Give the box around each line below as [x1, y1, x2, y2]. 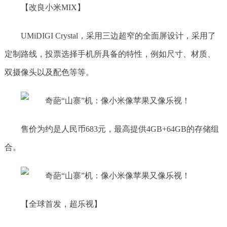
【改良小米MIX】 [20, 3, 85, 12]
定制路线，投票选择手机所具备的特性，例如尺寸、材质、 [4, 50, 215, 58]
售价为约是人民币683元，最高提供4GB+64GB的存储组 [20, 125, 219, 133]
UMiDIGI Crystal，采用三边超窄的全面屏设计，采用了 [20, 31, 216, 40]
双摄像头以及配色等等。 [4, 68, 94, 77]
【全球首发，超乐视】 [20, 200, 102, 208]
